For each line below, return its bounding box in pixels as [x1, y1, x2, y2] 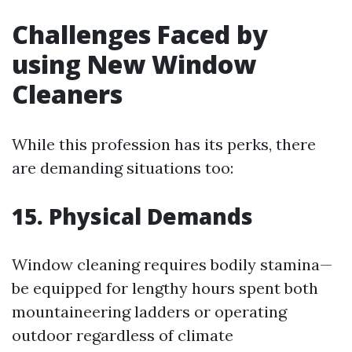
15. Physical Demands [12, 201, 253, 231]
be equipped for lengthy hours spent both [12, 278, 318, 298]
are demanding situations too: [12, 158, 233, 178]
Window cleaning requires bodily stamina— [12, 255, 332, 274]
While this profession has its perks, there [12, 134, 316, 154]
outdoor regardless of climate [12, 325, 233, 345]
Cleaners [12, 77, 123, 111]
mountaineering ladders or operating [12, 302, 287, 321]
